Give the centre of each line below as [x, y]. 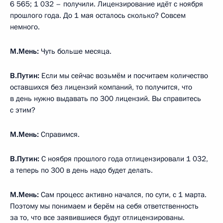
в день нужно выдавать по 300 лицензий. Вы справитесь [106, 98]
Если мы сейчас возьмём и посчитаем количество [124, 75]
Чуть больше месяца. [75, 51]
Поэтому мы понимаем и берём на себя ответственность [104, 206]
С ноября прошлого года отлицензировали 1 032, [124, 159]
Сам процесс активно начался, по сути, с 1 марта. [123, 194]
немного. [25, 27]
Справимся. [59, 134]
